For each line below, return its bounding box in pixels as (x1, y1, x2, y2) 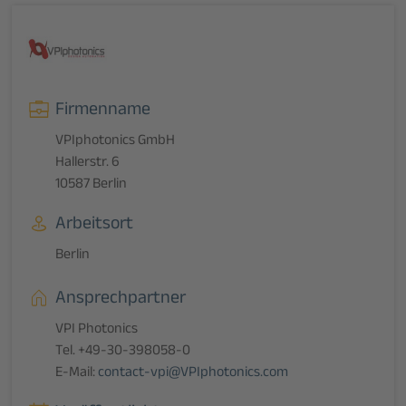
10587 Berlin (55, 173, 128, 198)
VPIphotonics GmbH (55, 130, 176, 155)
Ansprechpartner (55, 285, 187, 316)
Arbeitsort (55, 210, 134, 242)
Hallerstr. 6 (55, 151, 121, 177)
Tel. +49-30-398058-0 (55, 340, 191, 365)
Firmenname (55, 96, 151, 128)
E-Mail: (55, 362, 99, 387)
